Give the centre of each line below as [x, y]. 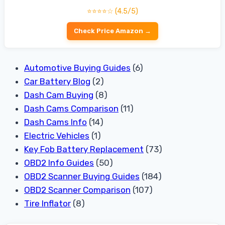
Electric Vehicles [57, 135]
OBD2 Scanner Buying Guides [82, 176]
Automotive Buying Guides [77, 68]
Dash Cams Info [55, 122]
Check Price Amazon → [113, 31]
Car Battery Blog [57, 81]
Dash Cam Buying [59, 95]
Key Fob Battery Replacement [84, 149]
